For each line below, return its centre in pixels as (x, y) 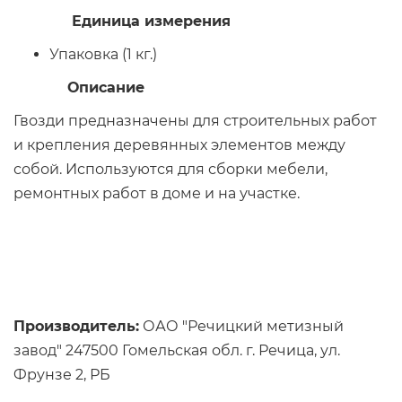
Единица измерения (122, 21)
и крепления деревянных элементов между (179, 144)
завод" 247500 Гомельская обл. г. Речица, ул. (177, 350)
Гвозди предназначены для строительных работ (195, 120)
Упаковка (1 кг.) (103, 54)
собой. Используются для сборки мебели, (170, 169)
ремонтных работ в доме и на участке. (158, 193)
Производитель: (76, 326)
